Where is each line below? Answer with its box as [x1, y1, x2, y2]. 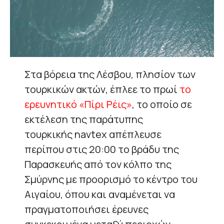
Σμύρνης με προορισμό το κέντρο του [24, 172, 197, 186]
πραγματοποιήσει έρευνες [24, 202, 148, 216]
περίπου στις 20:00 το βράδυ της [24, 142, 179, 156]
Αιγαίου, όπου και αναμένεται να [24, 187, 175, 201]
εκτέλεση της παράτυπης [24, 112, 143, 126]
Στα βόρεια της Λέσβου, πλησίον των [24, 67, 195, 81]
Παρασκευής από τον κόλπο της [24, 157, 171, 171]
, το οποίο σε [132, 97, 192, 111]
